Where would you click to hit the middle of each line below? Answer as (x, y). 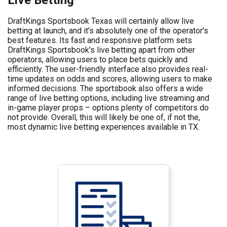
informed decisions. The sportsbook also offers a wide (105, 88)
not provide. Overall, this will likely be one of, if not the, (104, 117)
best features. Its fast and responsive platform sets (100, 40)
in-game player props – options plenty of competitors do (108, 107)
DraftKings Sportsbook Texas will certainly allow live (101, 21)
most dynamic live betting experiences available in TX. (104, 127)
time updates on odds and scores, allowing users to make (110, 79)
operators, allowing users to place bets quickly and (98, 59)
